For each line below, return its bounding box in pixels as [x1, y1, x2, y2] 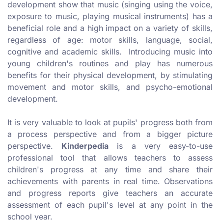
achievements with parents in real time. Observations [7, 176, 213, 187]
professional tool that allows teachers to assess [7, 153, 213, 163]
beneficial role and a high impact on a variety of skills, [7, 23, 213, 33]
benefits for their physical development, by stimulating [7, 70, 213, 81]
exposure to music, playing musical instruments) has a [7, 11, 213, 22]
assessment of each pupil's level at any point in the [7, 200, 213, 210]
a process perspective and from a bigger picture [7, 129, 213, 139]
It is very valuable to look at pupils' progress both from [7, 117, 213, 128]
